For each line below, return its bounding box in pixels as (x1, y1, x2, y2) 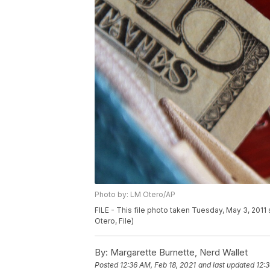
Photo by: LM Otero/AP (95, 190, 175, 199)
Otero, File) (95, 216, 134, 226)
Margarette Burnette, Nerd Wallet (108, 246, 248, 259)
